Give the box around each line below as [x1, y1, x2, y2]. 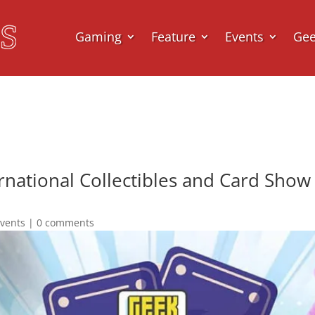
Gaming [75, 27, 122, 45]
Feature [151, 27, 196, 45]
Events [225, 27, 264, 45]
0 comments [37, 215, 95, 229]
